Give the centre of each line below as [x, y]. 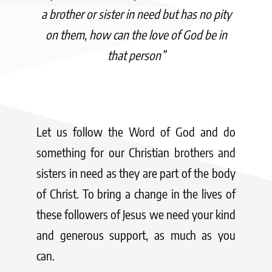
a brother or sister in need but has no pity [136, 13]
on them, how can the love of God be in [136, 34]
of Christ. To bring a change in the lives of [136, 193]
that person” [136, 55]
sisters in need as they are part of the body [136, 172]
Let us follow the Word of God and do [136, 131]
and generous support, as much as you [136, 234]
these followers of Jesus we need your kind [136, 214]
